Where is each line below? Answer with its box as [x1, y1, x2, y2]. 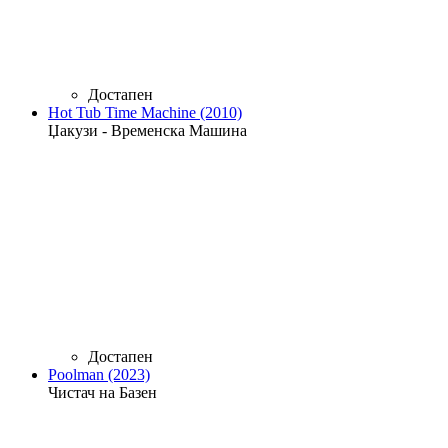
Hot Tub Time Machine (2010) [48, 103, 242, 121]
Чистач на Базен [48, 383, 157, 401]
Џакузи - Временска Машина [48, 121, 247, 139]
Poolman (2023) [48, 365, 150, 383]
